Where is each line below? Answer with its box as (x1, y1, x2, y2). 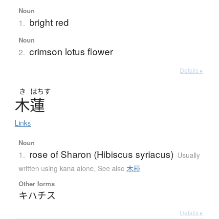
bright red (29, 15, 69, 29)
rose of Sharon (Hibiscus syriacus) (29, 147, 174, 161)
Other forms (18, 179, 55, 189)
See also (97, 163, 127, 174)
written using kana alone (18, 163, 94, 174)
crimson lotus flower (29, 44, 113, 58)
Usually (177, 150, 200, 160)
